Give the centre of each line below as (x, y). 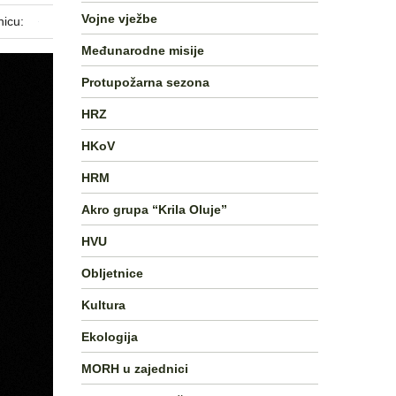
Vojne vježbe (119, 18)
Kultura (103, 305)
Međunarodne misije (143, 50)
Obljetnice (112, 273)
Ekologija (110, 336)
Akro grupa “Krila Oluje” (154, 209)
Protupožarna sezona (145, 82)
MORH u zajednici (135, 368)
